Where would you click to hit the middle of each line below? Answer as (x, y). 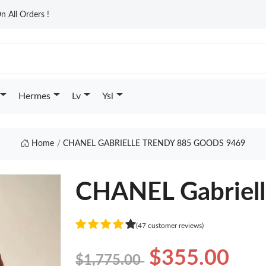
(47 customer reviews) (170, 225)
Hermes (34, 96)
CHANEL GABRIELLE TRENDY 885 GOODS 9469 (154, 144)
